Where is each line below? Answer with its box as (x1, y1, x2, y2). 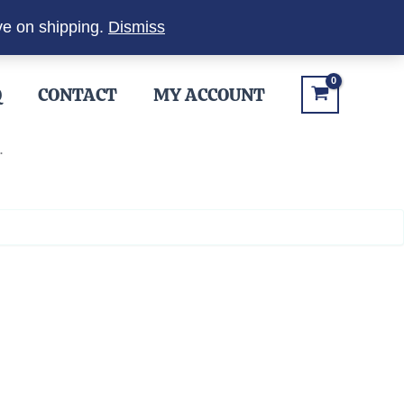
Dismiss (108, 18, 165, 36)
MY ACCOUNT (152, 83, 265, 106)
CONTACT (37, 83, 117, 106)
